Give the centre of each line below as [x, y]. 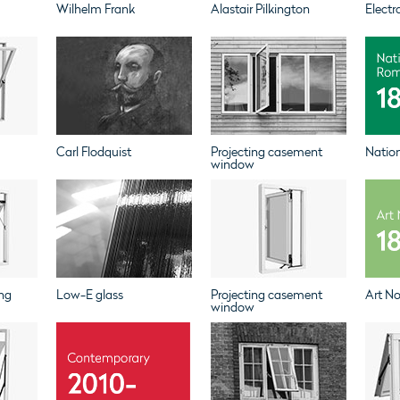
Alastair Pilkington [260, 9]
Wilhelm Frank [95, 9]
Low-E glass [89, 295]
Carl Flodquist [93, 152]
